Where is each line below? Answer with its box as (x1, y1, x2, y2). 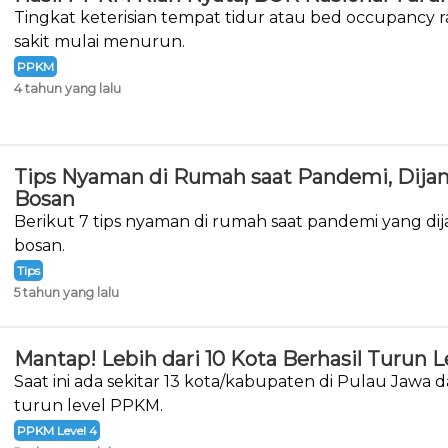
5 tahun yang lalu (13, 285, 119, 300)
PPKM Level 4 (16, 423, 97, 438)
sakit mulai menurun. (13, 32, 185, 51)
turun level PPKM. (13, 396, 163, 415)
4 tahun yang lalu (13, 81, 121, 96)
